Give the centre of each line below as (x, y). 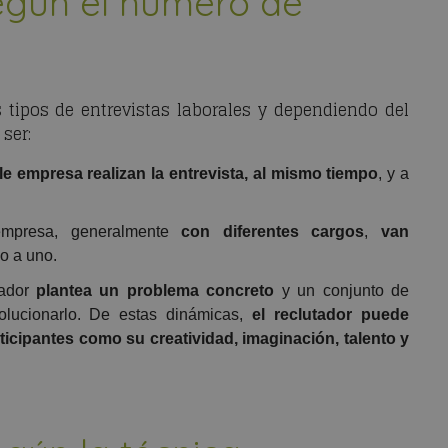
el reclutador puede (331, 315)
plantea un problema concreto (155, 291)
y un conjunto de (342, 291)
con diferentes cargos (273, 232)
